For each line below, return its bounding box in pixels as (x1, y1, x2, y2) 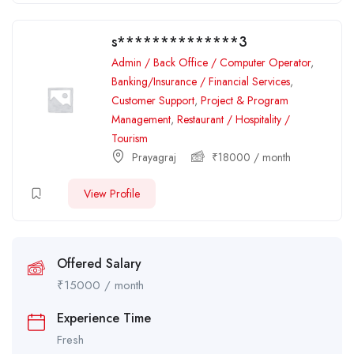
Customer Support (111, 92, 194, 108)
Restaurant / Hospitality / (177, 111, 290, 127)
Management (111, 111, 171, 127)
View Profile (84, 185, 140, 201)
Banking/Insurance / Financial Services (111, 73, 290, 89)
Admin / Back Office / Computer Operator (111, 54, 311, 70)
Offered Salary (57, 254, 141, 273)
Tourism (111, 130, 148, 146)
